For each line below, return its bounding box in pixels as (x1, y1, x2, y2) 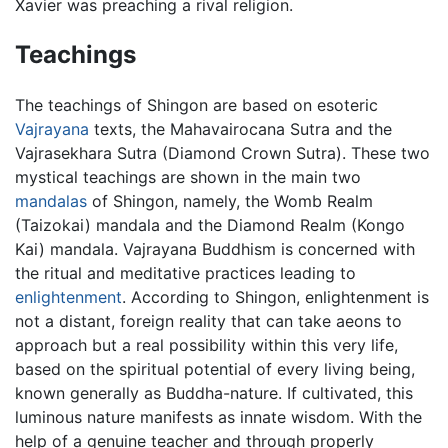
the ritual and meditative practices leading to (15, 262, 356, 283)
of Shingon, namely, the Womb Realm (87, 190, 373, 211)
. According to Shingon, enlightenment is (122, 286, 429, 307)
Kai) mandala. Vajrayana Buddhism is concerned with (15, 238, 415, 259)
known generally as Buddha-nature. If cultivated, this (15, 382, 413, 403)
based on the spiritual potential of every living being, (15, 358, 415, 379)
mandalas (15, 190, 87, 211)
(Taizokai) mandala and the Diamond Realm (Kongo (15, 214, 405, 235)
